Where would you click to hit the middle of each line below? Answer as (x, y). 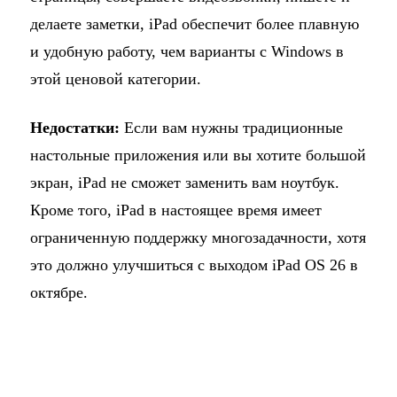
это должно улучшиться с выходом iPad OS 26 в (194, 265)
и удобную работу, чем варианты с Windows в (187, 51)
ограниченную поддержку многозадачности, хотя (198, 237)
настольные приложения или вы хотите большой (198, 155)
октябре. (58, 292)
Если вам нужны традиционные (231, 127)
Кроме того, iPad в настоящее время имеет (175, 210)
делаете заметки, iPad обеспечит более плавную (194, 23)
